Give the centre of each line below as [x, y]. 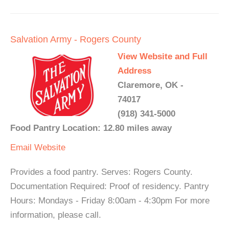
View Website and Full [163, 57]
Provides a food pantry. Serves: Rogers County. [101, 172]
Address [134, 71]
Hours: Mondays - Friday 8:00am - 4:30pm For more [110, 201]
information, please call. [56, 215]
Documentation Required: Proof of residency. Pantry [110, 187]
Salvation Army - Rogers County [76, 40]
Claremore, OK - [151, 85]
